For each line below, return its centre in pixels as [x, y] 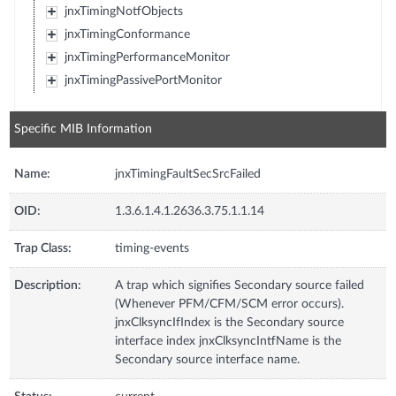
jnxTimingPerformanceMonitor [147, 57]
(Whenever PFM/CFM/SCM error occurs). [230, 304]
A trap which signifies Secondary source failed [240, 286]
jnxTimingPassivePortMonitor [143, 80]
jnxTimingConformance [127, 34]
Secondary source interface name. [208, 360]
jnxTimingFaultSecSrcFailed [188, 174]
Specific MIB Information [84, 129]
